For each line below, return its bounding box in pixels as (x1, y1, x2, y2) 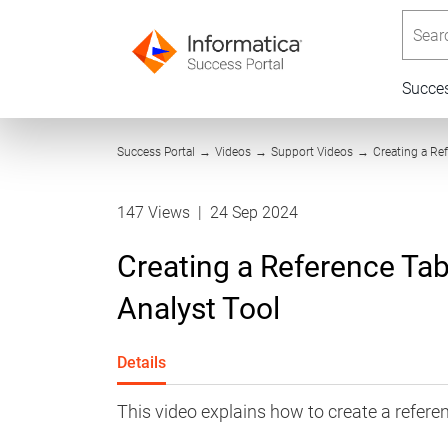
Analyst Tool (117, 291, 280, 326)
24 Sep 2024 (210, 203, 298, 222)
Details (117, 353, 166, 372)
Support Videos (271, 145, 353, 159)
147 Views (117, 203, 194, 222)
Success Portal (117, 145, 195, 159)
